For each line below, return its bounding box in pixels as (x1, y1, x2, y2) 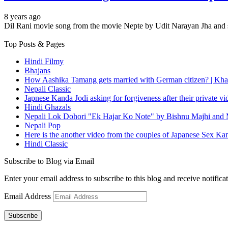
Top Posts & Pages (4, 39, 65, 48)
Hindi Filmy (24, 56, 64, 66)
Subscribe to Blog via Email (4, 156, 94, 165)
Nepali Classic (24, 84, 71, 93)
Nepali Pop (24, 121, 61, 130)
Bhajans (24, 66, 50, 75)
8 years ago (4, 12, 41, 21)
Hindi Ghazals (24, 102, 71, 111)
